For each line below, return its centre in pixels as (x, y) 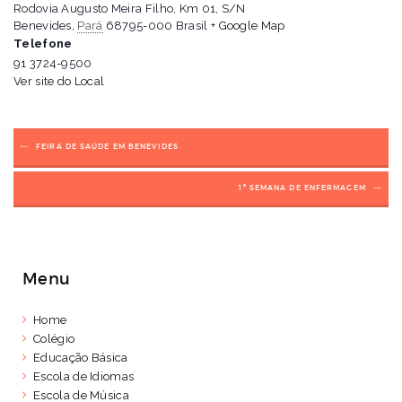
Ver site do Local (59, 81)
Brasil (192, 25)
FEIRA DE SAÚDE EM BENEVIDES (107, 146)
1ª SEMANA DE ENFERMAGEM (301, 187)
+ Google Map (248, 25)
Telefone (43, 43)
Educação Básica (81, 357)
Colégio (54, 338)
